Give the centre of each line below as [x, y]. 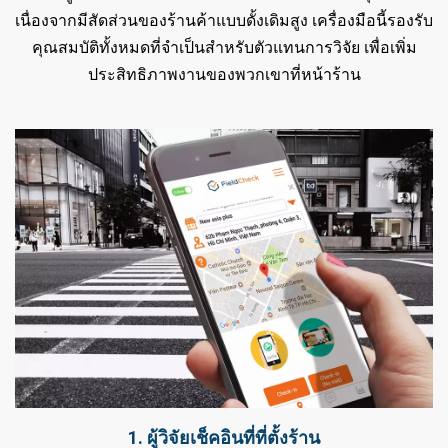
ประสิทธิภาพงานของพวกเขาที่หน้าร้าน [224, 74]
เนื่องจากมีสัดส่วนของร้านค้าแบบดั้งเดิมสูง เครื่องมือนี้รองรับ [224, 20]
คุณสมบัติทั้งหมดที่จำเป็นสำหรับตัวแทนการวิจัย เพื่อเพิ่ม [224, 47]
